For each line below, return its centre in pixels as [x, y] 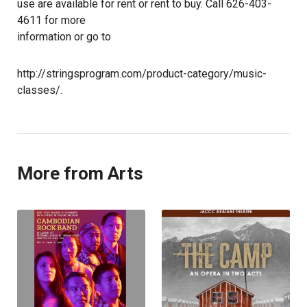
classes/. [40, 90]
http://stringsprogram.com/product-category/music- [142, 74]
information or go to [64, 37]
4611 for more [51, 20]
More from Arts [80, 173]
